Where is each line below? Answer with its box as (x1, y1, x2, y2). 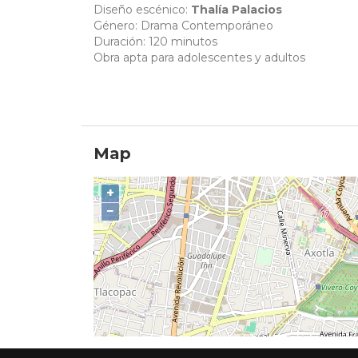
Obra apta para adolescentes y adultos (93, 50, 308, 66)
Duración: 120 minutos (93, 34, 221, 50)
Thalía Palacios (191, 2, 282, 18)
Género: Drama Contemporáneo (93, 18, 273, 34)
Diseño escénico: (93, 2, 191, 18)
